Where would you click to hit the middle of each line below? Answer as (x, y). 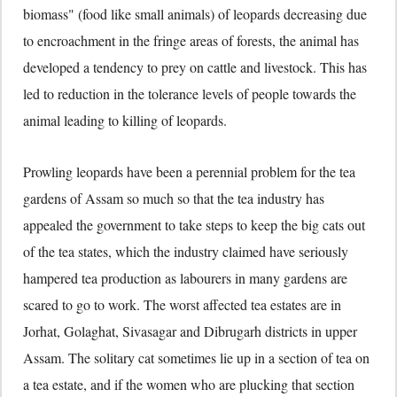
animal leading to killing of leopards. (125, 120)
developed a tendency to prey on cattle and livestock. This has (195, 66)
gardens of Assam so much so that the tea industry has (174, 198)
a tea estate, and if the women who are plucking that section (189, 384)
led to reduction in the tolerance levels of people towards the (190, 93)
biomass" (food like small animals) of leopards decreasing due (195, 13)
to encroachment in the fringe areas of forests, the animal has (191, 40)
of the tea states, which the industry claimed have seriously (186, 251)
